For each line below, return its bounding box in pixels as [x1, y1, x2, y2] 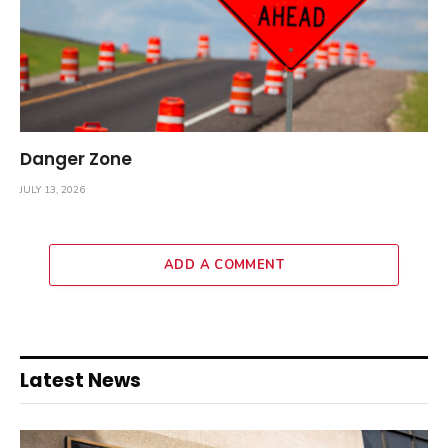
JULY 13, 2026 [20, 182, 85, 197]
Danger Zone [20, 146, 132, 171]
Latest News [20, 366, 141, 394]
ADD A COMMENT [163, 255, 285, 274]
